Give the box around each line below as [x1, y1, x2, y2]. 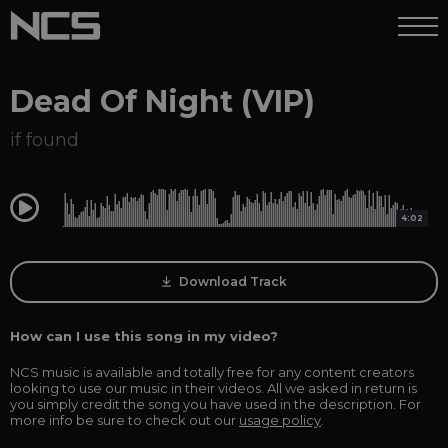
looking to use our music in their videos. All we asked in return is [10, 380, 417, 396]
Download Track [175, 274, 287, 289]
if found [10, 129, 79, 151]
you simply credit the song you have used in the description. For [10, 396, 421, 412]
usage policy [239, 412, 321, 428]
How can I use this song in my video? [10, 328, 278, 344]
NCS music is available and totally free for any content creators [10, 364, 414, 380]
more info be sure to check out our [10, 412, 239, 428]
